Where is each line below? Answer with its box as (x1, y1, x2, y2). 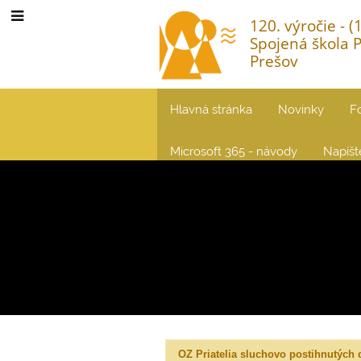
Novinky (278, 102, 325, 116)
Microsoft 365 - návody (170, 144, 298, 158)
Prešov (250, 50, 299, 72)
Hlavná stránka (170, 102, 253, 116)
